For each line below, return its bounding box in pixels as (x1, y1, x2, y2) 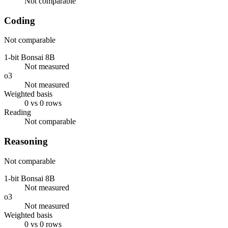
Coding (4, 15, 35, 26)
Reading (4, 108, 31, 117)
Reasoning (4, 136, 48, 147)
